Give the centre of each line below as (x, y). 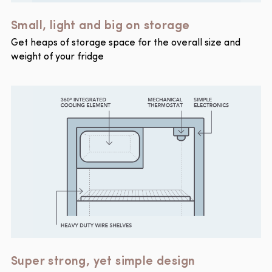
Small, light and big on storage (100, 24)
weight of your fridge (57, 57)
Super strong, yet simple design (103, 259)
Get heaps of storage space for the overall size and (126, 43)
